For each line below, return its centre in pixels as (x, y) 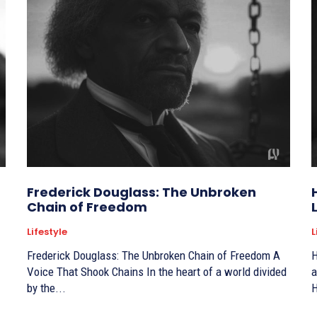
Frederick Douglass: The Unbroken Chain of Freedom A (150, 256)
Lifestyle (47, 232)
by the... (46, 288)
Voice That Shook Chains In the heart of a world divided (87, 272)
